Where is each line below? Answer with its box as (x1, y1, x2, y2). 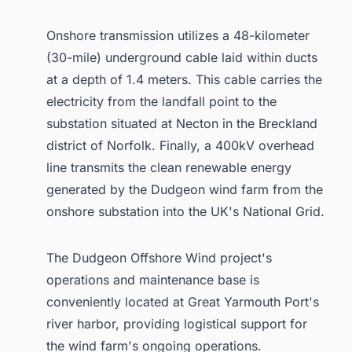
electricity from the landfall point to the (46, 93, 277, 110)
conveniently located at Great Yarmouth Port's (46, 294, 319, 310)
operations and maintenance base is (46, 272, 259, 288)
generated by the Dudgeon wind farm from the (46, 181, 323, 198)
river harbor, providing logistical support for (46, 316, 307, 332)
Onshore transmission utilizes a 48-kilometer (46, 27, 310, 44)
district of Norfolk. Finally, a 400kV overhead (46, 137, 314, 154)
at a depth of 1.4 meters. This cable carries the (46, 71, 322, 88)
